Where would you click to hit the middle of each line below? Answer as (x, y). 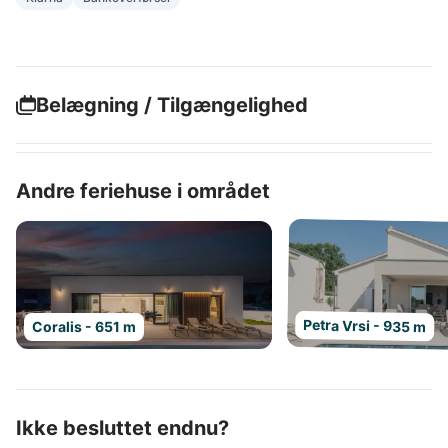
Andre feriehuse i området (143, 191)
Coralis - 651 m (84, 326)
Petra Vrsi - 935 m (365, 326)
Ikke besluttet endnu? (122, 428)
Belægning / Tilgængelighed (172, 105)
